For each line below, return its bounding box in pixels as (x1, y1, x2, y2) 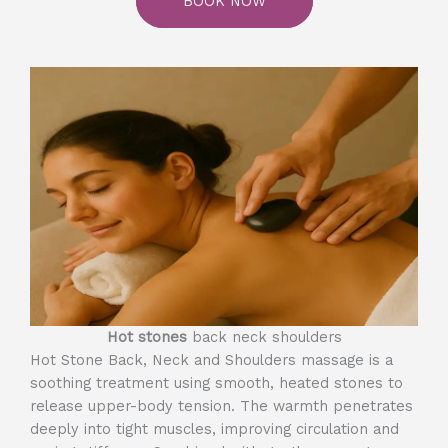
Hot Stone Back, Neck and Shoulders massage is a (30, 350, 393, 369)
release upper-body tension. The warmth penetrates (30, 396, 413, 415)
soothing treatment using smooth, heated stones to (30, 373, 403, 392)
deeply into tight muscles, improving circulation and (30, 419, 399, 438)
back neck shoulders (191, 327, 342, 346)
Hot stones (106, 327, 192, 346)
